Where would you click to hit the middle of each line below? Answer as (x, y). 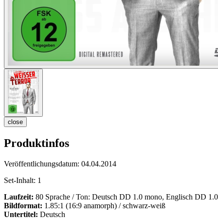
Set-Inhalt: (21, 181)
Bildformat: (23, 206)
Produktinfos (36, 143)
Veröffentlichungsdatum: (43, 164)
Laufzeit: (19, 197)
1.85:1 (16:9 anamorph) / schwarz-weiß (104, 206)
